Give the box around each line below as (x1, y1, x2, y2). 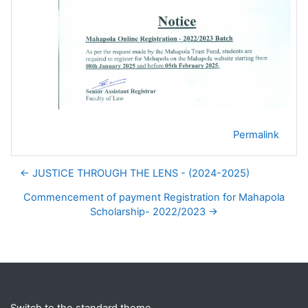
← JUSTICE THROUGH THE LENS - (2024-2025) (20, 167, 250, 180)
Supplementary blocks (10, 250, 162, 268)
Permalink (233, 129, 279, 142)
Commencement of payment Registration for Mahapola (23, 191, 285, 204)
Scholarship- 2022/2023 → (90, 206, 218, 219)
